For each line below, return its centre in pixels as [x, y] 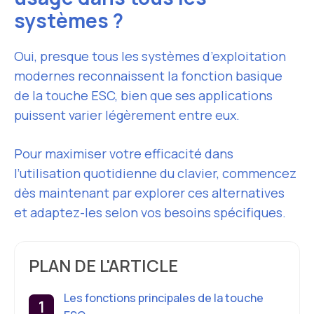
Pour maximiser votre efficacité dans [124, 153]
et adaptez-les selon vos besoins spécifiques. [150, 212]
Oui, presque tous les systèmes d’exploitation [150, 56]
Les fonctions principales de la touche [164, 298]
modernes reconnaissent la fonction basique [148, 76]
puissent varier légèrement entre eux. [127, 115]
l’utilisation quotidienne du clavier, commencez [155, 173]
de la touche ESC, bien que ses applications [143, 95]
